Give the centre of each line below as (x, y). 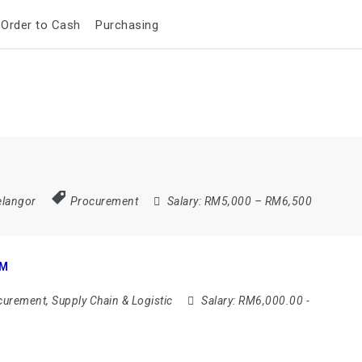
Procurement (104, 201)
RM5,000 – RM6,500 (258, 201)
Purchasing (127, 25)
